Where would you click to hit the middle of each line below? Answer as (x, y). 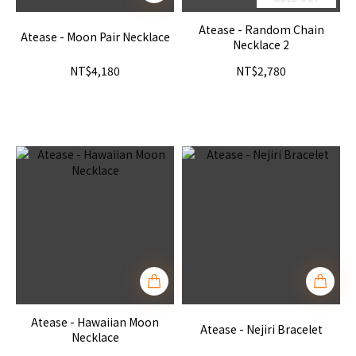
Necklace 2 (261, 44)
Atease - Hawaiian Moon (95, 321)
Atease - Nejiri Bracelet (261, 329)
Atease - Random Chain (261, 29)
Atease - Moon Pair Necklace (95, 37)
